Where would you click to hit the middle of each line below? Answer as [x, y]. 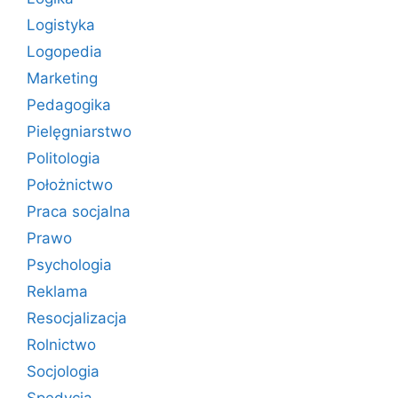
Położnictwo [70, 185]
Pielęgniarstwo [79, 131]
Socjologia [63, 371]
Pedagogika [69, 105]
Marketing [62, 78]
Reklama [57, 291]
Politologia [64, 158]
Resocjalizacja [77, 318]
